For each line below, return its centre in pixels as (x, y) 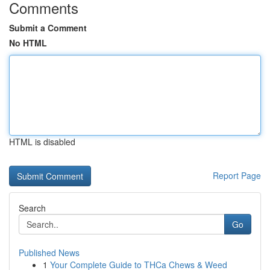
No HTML (28, 43)
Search (32, 208)
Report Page (237, 175)
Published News (49, 253)
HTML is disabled (42, 142)
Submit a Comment (48, 28)
